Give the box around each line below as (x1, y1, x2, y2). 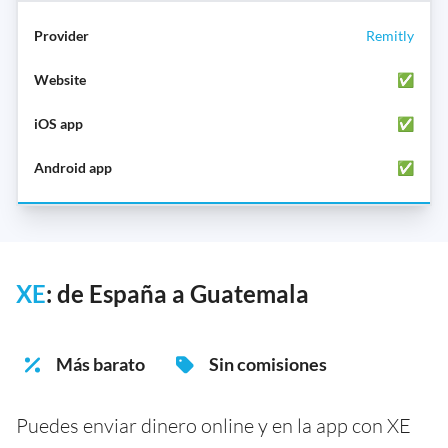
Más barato (56, 353, 145, 376)
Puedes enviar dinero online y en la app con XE (16, 413, 411, 439)
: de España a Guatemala (46, 279, 309, 309)
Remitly (366, 27, 414, 45)
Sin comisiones (209, 353, 327, 376)
